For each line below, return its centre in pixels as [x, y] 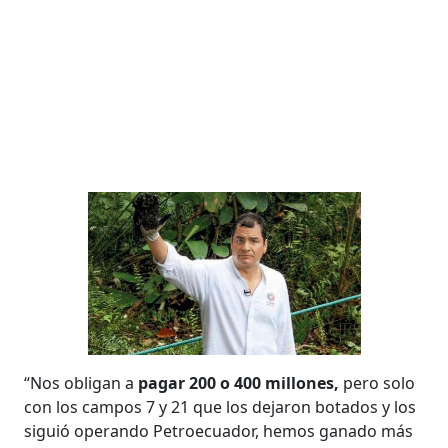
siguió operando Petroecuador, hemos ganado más [219, 431]
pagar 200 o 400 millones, [239, 383]
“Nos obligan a [81, 383]
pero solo [377, 383]
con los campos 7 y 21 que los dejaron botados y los [220, 407]
